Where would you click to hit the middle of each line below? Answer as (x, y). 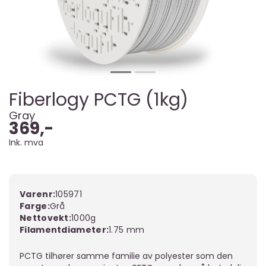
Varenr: (38, 194)
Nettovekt (44, 218)
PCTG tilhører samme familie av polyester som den (126, 256)
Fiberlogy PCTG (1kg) (99, 100)
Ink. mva (26, 142)
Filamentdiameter (63, 230)
